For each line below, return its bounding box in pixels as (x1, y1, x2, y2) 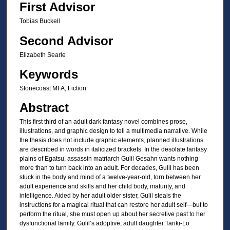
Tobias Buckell (19, 17, 60, 25)
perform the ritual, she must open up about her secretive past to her (19, 210, 205, 218)
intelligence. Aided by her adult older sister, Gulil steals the (19, 192, 181, 200)
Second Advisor (19, 33, 113, 48)
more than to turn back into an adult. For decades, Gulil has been (19, 164, 199, 172)
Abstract (19, 101, 69, 115)
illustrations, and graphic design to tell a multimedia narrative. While (19, 127, 207, 135)
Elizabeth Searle (19, 51, 66, 59)
